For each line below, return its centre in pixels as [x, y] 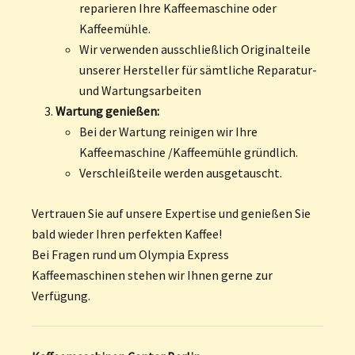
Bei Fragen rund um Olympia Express [130, 254]
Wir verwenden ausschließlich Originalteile [195, 49]
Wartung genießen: [107, 111]
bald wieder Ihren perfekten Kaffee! [127, 233]
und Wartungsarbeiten [140, 90]
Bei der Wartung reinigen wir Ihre [168, 131]
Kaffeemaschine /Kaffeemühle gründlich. [189, 152]
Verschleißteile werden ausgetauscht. [181, 172]
